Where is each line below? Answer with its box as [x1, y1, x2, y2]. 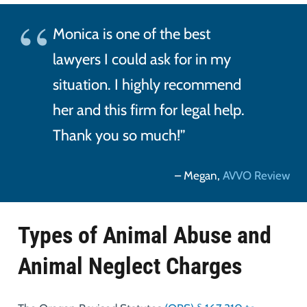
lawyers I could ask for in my [52, 50, 231, 69]
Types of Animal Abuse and [17, 221, 271, 249]
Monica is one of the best [52, 25, 210, 44]
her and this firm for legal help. [52, 101, 245, 120]
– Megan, [174, 168, 223, 182]
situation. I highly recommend [52, 75, 241, 95]
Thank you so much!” [52, 126, 186, 145]
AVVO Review [222, 168, 290, 182]
